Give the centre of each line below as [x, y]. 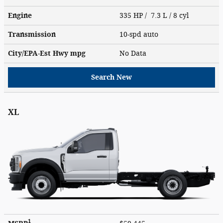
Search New [111, 77]
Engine [20, 15]
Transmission [32, 34]
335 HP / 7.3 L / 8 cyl [155, 15]
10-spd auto [140, 34]
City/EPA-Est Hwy [39, 53]
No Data [135, 53]
